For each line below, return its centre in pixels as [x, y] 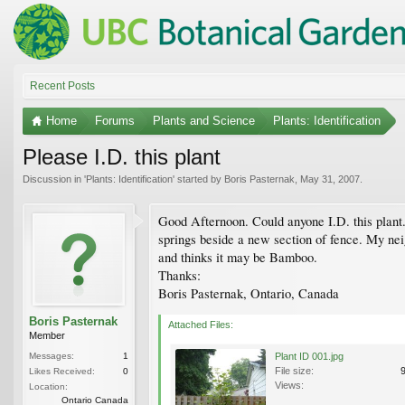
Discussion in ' [54, 179]
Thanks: [179, 275]
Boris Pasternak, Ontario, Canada [249, 293]
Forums [115, 120]
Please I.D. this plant [122, 156]
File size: [294, 370]
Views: [289, 385]
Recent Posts [62, 85]
